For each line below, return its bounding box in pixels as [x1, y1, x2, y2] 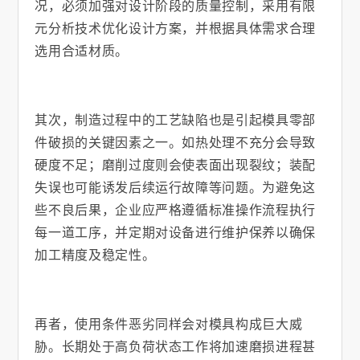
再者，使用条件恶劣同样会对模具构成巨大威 [35, 314, 303, 333]
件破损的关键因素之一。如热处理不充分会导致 [35, 133, 316, 152]
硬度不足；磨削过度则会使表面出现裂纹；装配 [35, 155, 316, 174]
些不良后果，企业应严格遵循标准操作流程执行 [35, 200, 316, 219]
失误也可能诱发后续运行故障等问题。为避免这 [35, 178, 316, 197]
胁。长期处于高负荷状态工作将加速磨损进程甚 [35, 337, 316, 356]
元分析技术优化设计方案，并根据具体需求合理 [35, 18, 316, 38]
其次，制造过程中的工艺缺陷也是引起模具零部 [35, 110, 316, 129]
